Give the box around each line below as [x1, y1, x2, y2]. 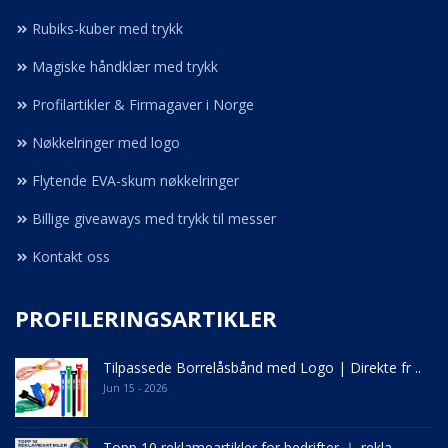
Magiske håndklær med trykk [32, 57, 218, 76]
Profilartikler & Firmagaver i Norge [32, 95, 254, 114]
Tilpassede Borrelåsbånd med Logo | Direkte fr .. [103, 358, 421, 377]
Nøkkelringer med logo [32, 133, 180, 152]
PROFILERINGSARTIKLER [15, 303, 277, 333]
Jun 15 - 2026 [103, 381, 168, 395]
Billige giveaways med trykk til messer [32, 209, 276, 228]
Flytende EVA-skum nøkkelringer [32, 171, 239, 190]
